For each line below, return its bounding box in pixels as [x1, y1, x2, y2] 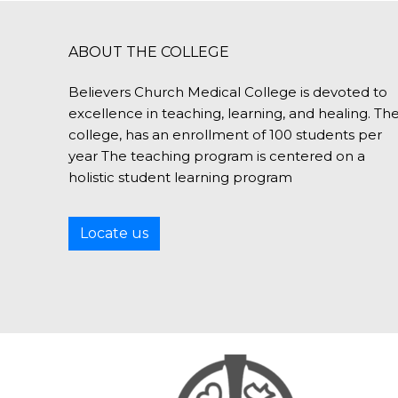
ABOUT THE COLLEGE [68, 43, 229, 60]
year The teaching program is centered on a [68, 147, 365, 164]
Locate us [80, 224, 148, 242]
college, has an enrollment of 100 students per [68, 125, 382, 143]
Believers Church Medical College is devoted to [68, 83, 387, 100]
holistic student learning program [68, 168, 292, 186]
